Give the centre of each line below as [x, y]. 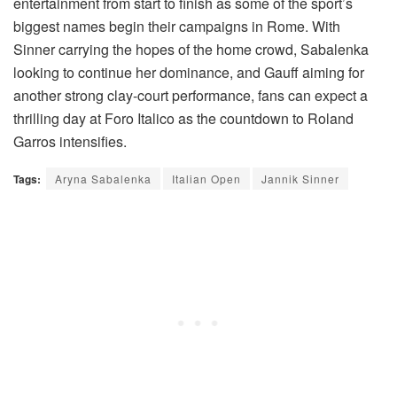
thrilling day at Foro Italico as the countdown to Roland [183, 119]
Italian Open [206, 179]
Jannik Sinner [300, 179]
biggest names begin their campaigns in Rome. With [177, 27]
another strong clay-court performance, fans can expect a [191, 96]
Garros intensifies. [70, 142]
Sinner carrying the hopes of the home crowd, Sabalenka [191, 50]
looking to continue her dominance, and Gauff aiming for [189, 73]
